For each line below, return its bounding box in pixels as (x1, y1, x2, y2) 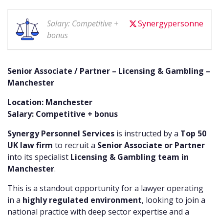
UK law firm (7, 140, 53, 151)
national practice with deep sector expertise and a (7, 206, 189, 218)
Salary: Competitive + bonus (7, 109, 118, 120)
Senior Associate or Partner (97, 140, 205, 151)
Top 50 (180, 128, 206, 139)
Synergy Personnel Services (7, 128, 114, 139)
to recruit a (53, 140, 97, 151)
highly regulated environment (22, 195, 142, 206)
